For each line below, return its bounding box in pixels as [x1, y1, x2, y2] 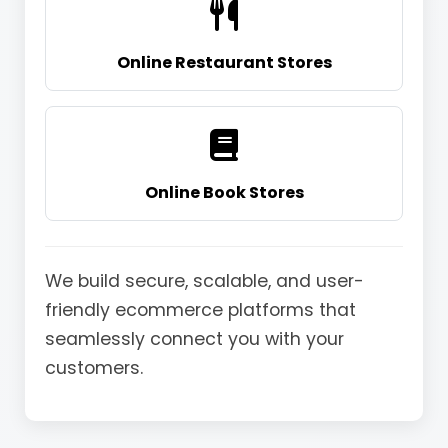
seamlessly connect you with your [45, 327, 344, 352]
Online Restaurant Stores [116, 51, 332, 75]
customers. [45, 356, 143, 381]
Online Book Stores [144, 181, 304, 205]
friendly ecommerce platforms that [45, 298, 356, 323]
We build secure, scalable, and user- [45, 269, 364, 294]
